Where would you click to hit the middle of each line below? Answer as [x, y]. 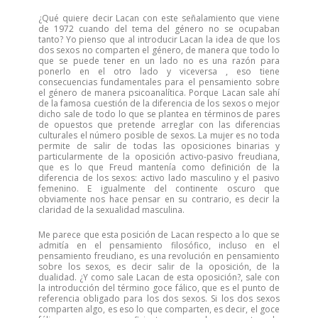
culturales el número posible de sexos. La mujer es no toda [159, 135]
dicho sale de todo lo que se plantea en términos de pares [159, 114]
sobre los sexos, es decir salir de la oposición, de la [159, 267]
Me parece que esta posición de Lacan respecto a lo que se [159, 235]
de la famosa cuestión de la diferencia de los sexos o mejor [159, 103]
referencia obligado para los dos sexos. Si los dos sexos [159, 298]
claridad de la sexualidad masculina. [111, 210]
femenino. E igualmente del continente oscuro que [159, 188]
